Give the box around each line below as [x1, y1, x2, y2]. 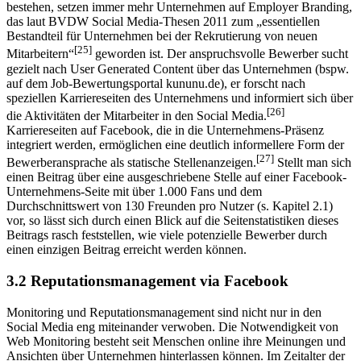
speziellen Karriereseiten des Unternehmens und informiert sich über [6, 90, 353, 105]
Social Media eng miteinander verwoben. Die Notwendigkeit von [6, 319, 338, 334]
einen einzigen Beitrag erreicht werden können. [6, 243, 247, 257]
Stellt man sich [274, 156, 351, 170]
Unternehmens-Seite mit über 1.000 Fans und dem [6, 185, 262, 199]
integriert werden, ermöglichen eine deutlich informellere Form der [6, 138, 344, 152]
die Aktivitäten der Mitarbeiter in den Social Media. [6, 109, 267, 123]
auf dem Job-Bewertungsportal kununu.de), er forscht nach [6, 76, 305, 90]
